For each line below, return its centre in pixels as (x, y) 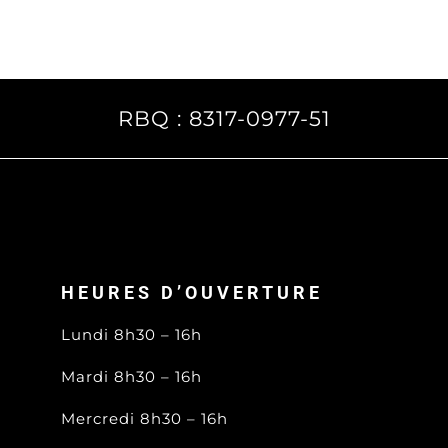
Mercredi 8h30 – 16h (144, 419)
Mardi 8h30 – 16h (131, 377)
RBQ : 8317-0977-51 (224, 119)
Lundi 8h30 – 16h (131, 335)
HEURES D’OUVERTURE (191, 293)
